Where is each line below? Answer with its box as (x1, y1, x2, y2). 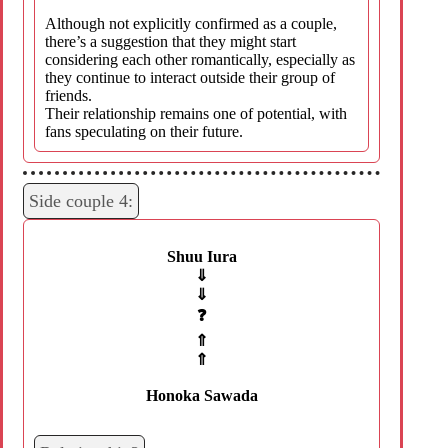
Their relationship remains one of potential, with (45, 104, 347, 122)
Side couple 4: (29, 190, 133, 211)
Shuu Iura (166, 247, 237, 265)
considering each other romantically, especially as (45, 50, 355, 68)
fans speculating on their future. (45, 122, 243, 140)
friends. (45, 86, 92, 104)
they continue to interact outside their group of (45, 68, 335, 86)
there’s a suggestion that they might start (45, 32, 296, 50)
